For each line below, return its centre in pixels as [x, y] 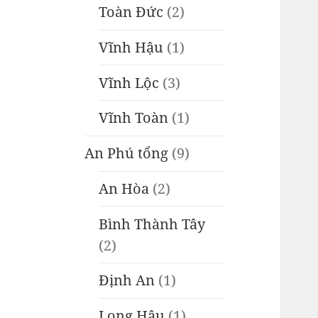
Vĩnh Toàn [134, 118]
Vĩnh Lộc [129, 82]
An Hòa [124, 188]
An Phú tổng [127, 153]
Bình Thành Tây [152, 224]
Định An [127, 280]
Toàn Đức [131, 12]
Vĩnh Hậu [131, 47]
